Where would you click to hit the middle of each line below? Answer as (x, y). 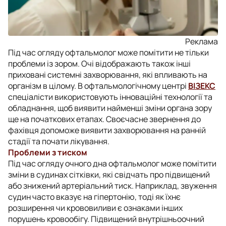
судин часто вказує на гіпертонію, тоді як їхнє (94, 196)
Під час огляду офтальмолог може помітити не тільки (108, 52)
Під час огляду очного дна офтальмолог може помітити (112, 163)
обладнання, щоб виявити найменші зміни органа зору (110, 108)
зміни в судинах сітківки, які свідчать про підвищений (109, 174)
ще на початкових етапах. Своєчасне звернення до (104, 119)
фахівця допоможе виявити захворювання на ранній (107, 130)
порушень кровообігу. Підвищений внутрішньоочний (106, 219)
